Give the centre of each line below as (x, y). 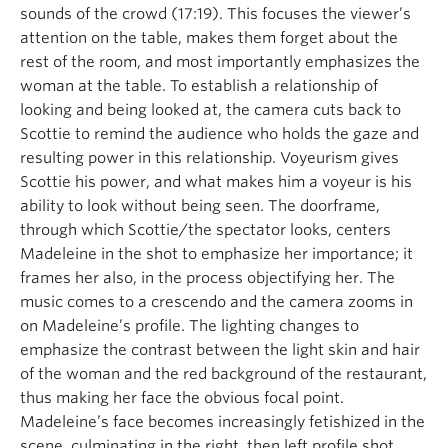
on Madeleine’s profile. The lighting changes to (189, 325)
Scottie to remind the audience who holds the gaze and (219, 133)
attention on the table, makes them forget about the (209, 37)
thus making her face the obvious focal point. (182, 397)
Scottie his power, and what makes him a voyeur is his (216, 181)
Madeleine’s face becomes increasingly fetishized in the (222, 421)
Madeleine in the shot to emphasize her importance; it (216, 253)
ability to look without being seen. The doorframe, (200, 205)
